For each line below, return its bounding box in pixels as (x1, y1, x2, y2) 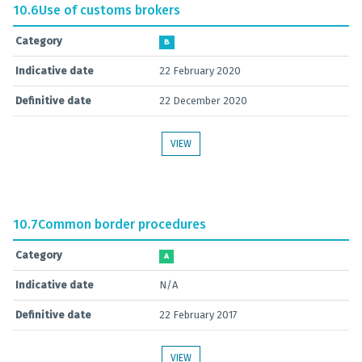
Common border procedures (38, 217, 206, 232)
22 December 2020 (159, 95, 247, 107)
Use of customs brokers (39, 2, 180, 18)
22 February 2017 (159, 309, 238, 321)
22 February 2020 (159, 65, 241, 77)
